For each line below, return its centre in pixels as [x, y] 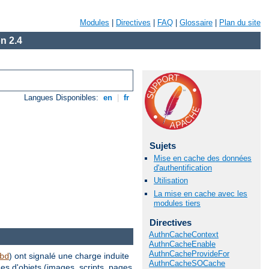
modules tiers [177, 203]
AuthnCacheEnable [182, 244]
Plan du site [240, 23]
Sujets [162, 146]
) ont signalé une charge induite [69, 255]
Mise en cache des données [203, 159]
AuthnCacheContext [184, 235]
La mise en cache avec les [201, 193]
